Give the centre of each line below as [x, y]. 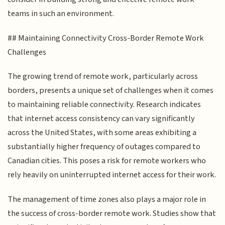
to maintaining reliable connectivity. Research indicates [104, 105]
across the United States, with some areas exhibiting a [102, 133]
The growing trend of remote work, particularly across [103, 77]
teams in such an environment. [61, 14]
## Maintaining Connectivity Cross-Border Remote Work [106, 38]
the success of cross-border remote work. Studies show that [112, 213]
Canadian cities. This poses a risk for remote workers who [107, 161]
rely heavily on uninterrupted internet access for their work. [112, 175]
